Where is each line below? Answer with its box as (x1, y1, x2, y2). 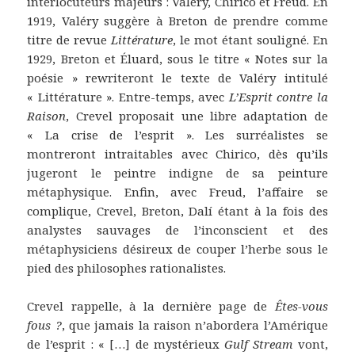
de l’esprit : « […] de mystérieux (27, 335, 225, 352)
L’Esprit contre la (228, 88, 328, 105)
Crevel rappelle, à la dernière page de (27, 297, 275, 314)
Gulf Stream (224, 335, 293, 352)
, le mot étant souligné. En (173, 31, 328, 48)
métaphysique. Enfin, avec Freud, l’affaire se (27, 183, 328, 200)
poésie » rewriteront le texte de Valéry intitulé (27, 69, 328, 86)
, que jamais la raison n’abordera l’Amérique (61, 316, 328, 333)
